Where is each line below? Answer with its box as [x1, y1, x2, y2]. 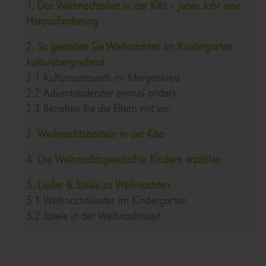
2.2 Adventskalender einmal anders [26, 86, 176, 100]
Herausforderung [26, 14, 98, 28]
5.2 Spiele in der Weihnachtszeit [26, 209, 161, 223]
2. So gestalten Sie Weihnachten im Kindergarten [26, 40, 233, 54]
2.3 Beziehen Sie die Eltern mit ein [26, 102, 169, 116]
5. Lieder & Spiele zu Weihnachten [26, 178, 170, 192]
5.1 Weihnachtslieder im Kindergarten [26, 194, 187, 208]
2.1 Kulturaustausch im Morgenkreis [26, 71, 180, 85]
